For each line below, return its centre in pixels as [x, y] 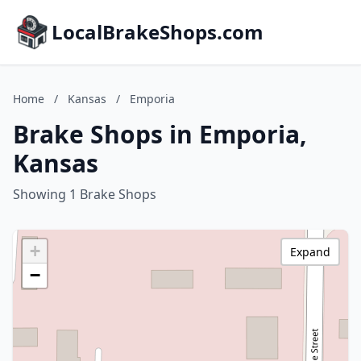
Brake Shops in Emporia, [160, 134]
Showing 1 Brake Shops [85, 194]
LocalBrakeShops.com [158, 32]
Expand [310, 252]
